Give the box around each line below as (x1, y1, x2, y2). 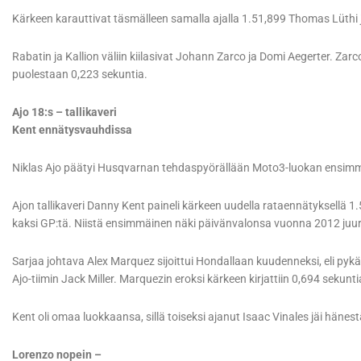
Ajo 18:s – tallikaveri (12, 106, 117, 119)
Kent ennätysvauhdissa (12, 123, 132, 137)
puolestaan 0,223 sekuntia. (12, 68, 147, 81)
